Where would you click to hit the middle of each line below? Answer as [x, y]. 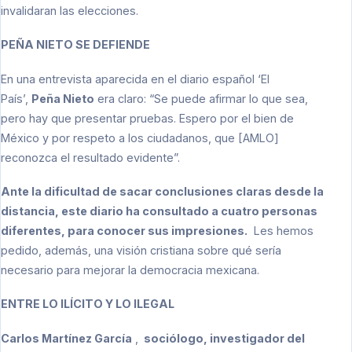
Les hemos [280, 231]
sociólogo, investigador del [223, 338]
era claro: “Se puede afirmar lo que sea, [201, 98]
